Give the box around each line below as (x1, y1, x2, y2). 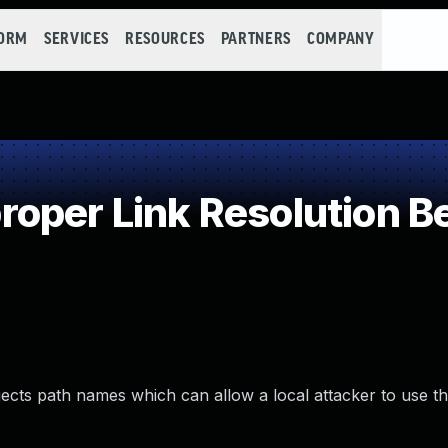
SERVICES (43, 31, 110, 48)
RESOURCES (125, 31, 205, 48)
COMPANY (306, 31, 375, 48)
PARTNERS (220, 31, 291, 48)
